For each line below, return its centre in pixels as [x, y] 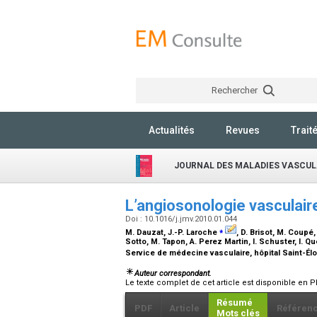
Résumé [235, 303]
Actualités [172, 130]
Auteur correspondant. [173, 274]
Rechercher [235, 90]
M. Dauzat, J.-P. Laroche [172, 232]
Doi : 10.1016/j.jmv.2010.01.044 [182, 219]
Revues [243, 130]
